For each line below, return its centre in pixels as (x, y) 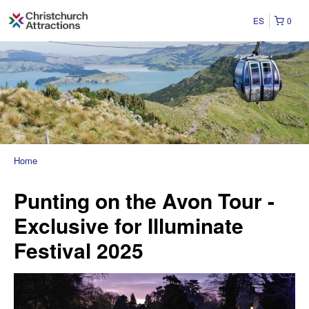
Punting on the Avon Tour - (144, 201)
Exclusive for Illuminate (129, 226)
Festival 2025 (79, 250)
